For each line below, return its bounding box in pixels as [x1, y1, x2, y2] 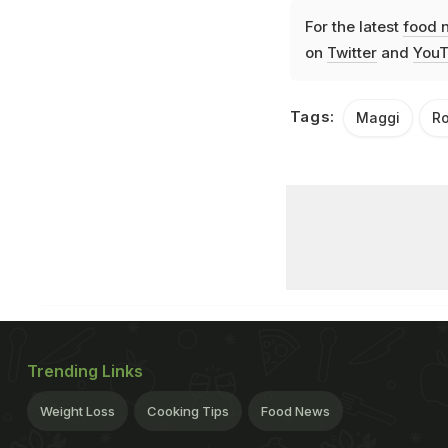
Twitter [326, 43, 377, 63]
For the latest [304, 17, 403, 37]
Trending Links [27, 361, 143, 382]
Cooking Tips [147, 403, 229, 420]
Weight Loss [40, 403, 115, 420]
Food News [261, 403, 330, 420]
